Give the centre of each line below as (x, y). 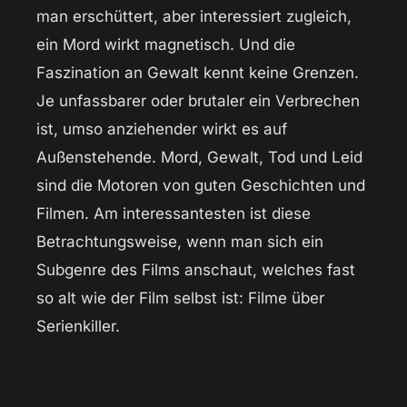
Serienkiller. (78, 327)
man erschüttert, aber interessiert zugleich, (194, 17)
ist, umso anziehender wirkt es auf (162, 129)
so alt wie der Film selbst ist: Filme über (180, 298)
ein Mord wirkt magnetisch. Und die (166, 45)
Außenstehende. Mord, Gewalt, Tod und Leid (199, 158)
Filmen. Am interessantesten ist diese (174, 214)
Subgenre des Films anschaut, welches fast (196, 270)
